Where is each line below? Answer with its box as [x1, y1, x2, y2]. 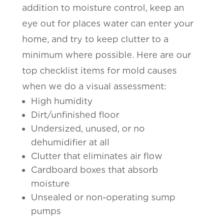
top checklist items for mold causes [22, 65, 177, 76]
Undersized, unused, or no [30, 123, 145, 134]
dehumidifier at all [30, 137, 110, 147]
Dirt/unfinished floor [30, 109, 119, 120]
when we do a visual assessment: [22, 81, 166, 91]
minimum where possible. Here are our [22, 49, 191, 60]
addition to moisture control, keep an [22, 2, 184, 13]
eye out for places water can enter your [22, 18, 193, 28]
